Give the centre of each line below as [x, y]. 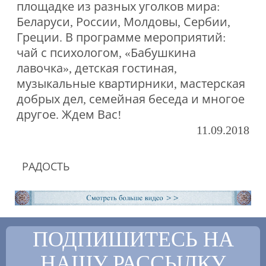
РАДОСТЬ [46, 167]
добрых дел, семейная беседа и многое [130, 99]
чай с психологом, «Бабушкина [106, 53]
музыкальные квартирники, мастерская [131, 84]
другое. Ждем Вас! [69, 115]
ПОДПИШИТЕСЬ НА [133, 240]
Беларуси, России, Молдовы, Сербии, [123, 22]
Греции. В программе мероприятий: [121, 38]
